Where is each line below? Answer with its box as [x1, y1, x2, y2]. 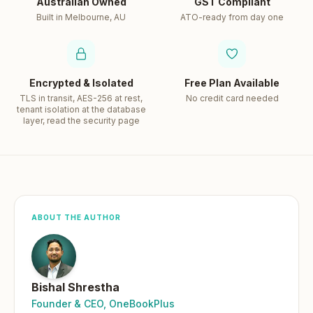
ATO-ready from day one [180, 12, 284, 22]
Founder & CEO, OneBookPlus [31, 298, 175, 310]
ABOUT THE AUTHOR [31, 213, 121, 221]
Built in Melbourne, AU [36, 12, 126, 22]
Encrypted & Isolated [29, 77, 133, 89]
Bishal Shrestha [31, 280, 119, 294]
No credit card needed [185, 93, 279, 103]
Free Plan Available [184, 77, 279, 89]
